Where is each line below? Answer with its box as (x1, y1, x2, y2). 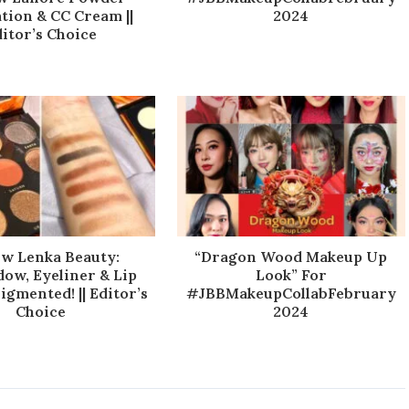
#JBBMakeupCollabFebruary (185, 283, 396, 302)
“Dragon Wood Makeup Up (194, 246, 388, 266)
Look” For (255, 265, 327, 284)
